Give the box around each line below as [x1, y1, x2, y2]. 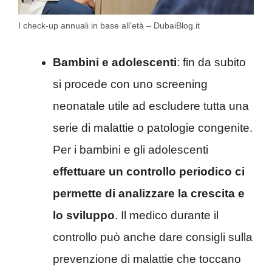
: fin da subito [177, 55, 246, 69]
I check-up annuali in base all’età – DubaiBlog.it [18, 21, 200, 31]
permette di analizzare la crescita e [53, 186, 245, 200]
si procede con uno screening [53, 77, 208, 90]
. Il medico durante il [115, 208, 219, 222]
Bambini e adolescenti [53, 55, 177, 69]
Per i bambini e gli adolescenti [53, 143, 208, 156]
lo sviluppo [53, 208, 115, 222]
